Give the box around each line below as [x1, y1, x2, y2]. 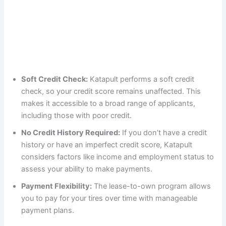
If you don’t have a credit [120, 128, 207, 137]
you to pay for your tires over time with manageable [21, 193, 198, 203]
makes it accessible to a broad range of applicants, [21, 98, 196, 108]
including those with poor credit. [21, 110, 132, 120]
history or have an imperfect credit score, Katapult [21, 140, 193, 149]
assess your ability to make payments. [21, 164, 153, 174]
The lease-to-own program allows [92, 181, 211, 191]
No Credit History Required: [21, 128, 121, 137]
